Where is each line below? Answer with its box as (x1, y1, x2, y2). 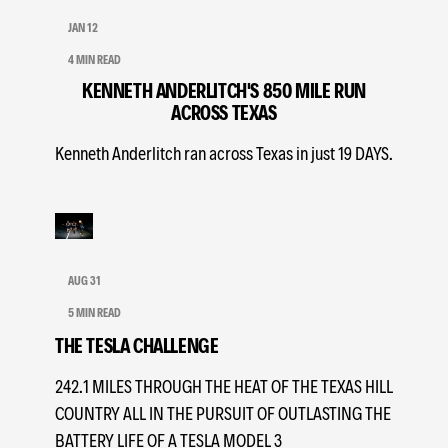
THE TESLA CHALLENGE (55, 332, 219, 357)
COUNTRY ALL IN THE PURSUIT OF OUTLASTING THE (55, 401, 391, 423)
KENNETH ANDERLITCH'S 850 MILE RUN (82, 78, 366, 103)
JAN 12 (68, 20, 98, 35)
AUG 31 (68, 272, 101, 287)
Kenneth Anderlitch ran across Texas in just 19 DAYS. (55, 142, 393, 164)
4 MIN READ (68, 52, 121, 67)
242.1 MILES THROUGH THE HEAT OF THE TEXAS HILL (55, 374, 393, 396)
